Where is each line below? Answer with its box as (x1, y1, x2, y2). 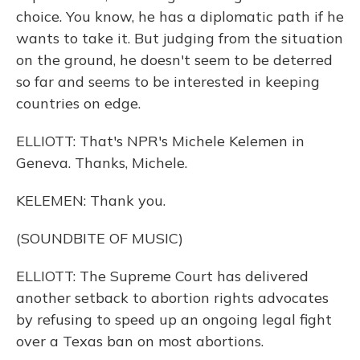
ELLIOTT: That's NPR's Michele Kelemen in (16, 132, 305, 150)
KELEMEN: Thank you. (16, 191, 166, 210)
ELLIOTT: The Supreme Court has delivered (16, 267, 309, 285)
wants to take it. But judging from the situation (16, 29, 343, 47)
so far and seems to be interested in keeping (16, 72, 320, 91)
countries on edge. (16, 94, 141, 112)
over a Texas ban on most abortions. (16, 332, 264, 350)
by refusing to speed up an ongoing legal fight (16, 310, 332, 329)
